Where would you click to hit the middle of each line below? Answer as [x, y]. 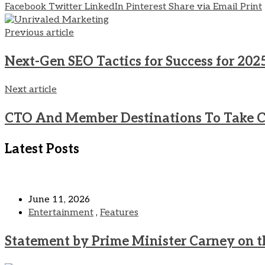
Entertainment [61, 213]
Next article [31, 90]
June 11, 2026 [59, 200]
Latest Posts [42, 149]
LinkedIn [104, 7]
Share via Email [203, 7]
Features [119, 213]
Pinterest [146, 7]
